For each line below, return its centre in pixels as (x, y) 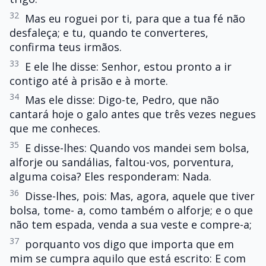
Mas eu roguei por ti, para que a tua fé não (135, 18)
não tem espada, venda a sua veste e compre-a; (131, 224)
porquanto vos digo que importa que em (129, 244)
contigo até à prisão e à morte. (89, 80)
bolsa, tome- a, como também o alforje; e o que (131, 210)
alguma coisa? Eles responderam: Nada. (110, 177)
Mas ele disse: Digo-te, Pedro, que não (122, 100)
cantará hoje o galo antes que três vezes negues (133, 114)
